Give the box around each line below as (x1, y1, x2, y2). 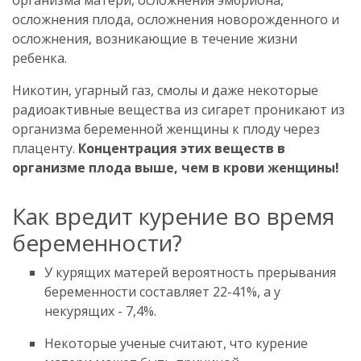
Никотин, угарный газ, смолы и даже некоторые (12, 81, 318, 99)
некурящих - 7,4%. (44, 301, 156, 320)
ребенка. (12, 48, 67, 67)
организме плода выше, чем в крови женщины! (12, 158, 339, 176)
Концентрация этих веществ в (78, 139, 285, 157)
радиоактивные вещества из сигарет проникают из (12, 100, 345, 118)
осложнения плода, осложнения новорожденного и (12, 10, 339, 28)
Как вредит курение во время (12, 200, 334, 231)
